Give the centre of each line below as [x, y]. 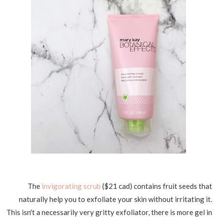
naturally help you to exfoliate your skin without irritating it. [116, 199]
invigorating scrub [70, 186]
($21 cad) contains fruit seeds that [156, 186]
